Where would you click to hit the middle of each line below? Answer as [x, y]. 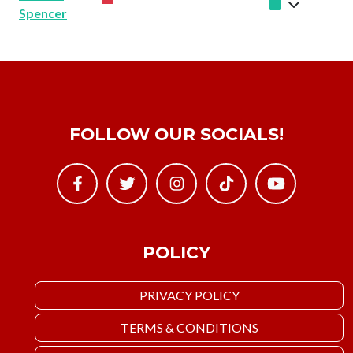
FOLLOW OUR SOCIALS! [176, 134]
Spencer [43, 13]
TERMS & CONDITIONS [189, 328]
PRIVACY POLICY [189, 295]
